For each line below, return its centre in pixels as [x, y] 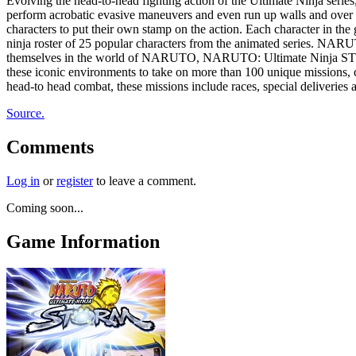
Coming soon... [45, 207]
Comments [50, 147]
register [75, 180]
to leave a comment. [145, 180]
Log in [23, 180]
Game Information [83, 241]
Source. [25, 113]
